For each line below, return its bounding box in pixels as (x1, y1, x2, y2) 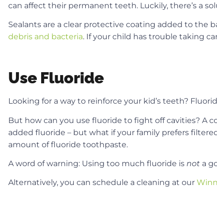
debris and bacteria (8, 32, 83, 42)
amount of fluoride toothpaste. (8, 139, 130, 149)
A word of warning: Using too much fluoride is (8, 158, 186, 168)
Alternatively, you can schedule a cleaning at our (8, 178, 197, 187)
